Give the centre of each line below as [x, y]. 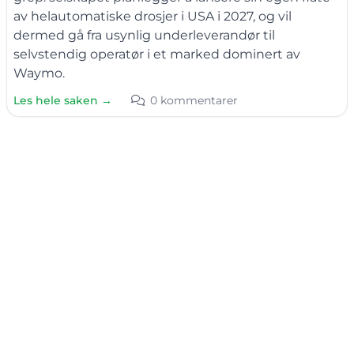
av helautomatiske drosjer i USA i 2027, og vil [153, 16]
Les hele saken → [63, 100]
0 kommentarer [194, 100]
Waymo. [39, 73]
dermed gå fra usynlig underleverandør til [144, 35]
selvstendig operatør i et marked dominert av [157, 54]
